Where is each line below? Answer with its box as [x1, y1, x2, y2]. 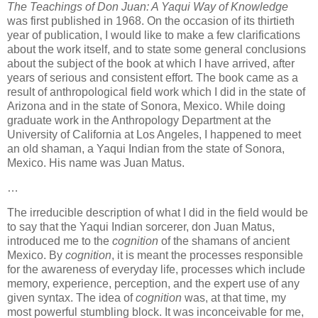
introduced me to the [7, 234, 112, 247]
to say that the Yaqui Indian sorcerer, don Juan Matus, [7, 220, 275, 233]
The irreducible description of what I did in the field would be [7, 206, 308, 219]
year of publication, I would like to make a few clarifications [7, 28, 300, 41]
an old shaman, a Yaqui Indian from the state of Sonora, [7, 142, 285, 155]
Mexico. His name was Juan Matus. [7, 156, 185, 169]
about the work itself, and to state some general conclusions [7, 43, 306, 55]
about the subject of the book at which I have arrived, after [7, 57, 295, 70]
